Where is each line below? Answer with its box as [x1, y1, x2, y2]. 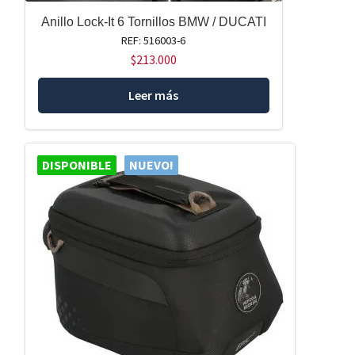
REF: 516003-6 [121, 33, 186, 48]
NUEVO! [128, 156, 174, 173]
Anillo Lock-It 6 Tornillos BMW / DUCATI [40, 15, 266, 29]
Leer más [128, 86, 179, 103]
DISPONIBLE [41, 156, 112, 173]
